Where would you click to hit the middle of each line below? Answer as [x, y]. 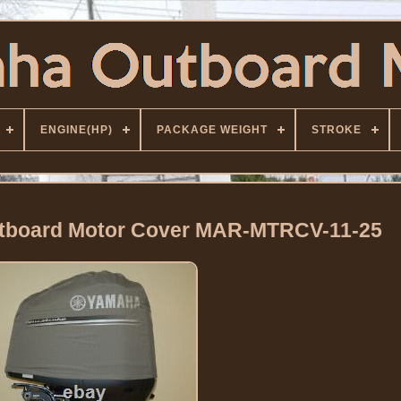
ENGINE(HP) [77, 130]
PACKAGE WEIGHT [212, 130]
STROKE [337, 130]
